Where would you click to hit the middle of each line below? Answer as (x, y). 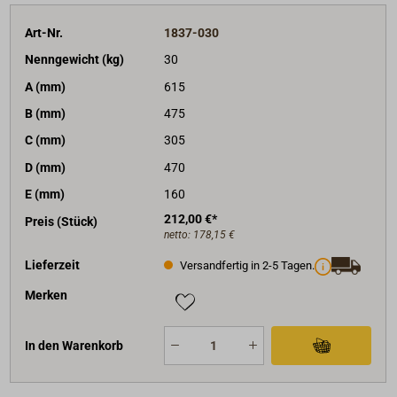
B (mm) (46, 114)
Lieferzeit (53, 265)
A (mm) (46, 86)
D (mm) (46, 167)
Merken (47, 296)
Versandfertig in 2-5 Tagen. (245, 265)
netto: (178, 234)
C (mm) (46, 140)
